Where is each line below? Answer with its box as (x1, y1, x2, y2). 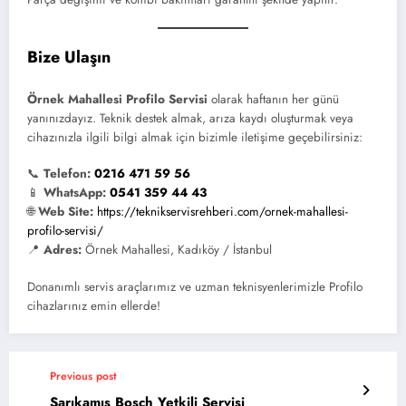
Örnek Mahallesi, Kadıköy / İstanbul (82, 241, 272, 259)
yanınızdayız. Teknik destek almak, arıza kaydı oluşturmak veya (27, 110, 353, 128)
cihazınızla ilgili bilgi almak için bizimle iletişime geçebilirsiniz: (27, 129, 362, 147)
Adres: (43, 241, 82, 259)
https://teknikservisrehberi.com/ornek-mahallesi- (97, 203, 348, 221)
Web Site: (38, 203, 93, 221)
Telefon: (43, 165, 91, 183)
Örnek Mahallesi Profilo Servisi (27, 91, 208, 109)
